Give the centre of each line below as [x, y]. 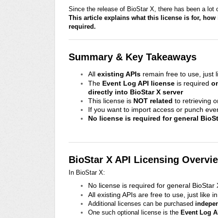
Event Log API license [138, 83]
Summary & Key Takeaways [133, 57]
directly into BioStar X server [136, 92]
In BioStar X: [87, 172]
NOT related [153, 100]
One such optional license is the [134, 212]
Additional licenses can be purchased [142, 203]
